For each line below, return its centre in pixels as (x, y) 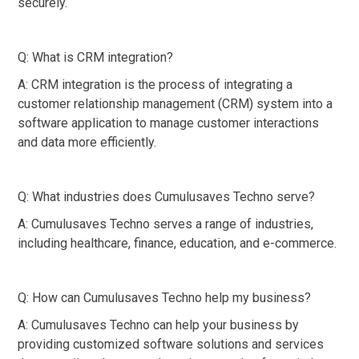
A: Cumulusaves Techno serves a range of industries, (165, 224)
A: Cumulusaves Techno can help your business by (158, 325)
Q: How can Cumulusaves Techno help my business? (164, 297)
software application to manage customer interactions (168, 123)
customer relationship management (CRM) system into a (175, 103)
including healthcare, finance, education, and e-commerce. (177, 243)
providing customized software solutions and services (171, 344)
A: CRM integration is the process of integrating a (155, 84)
